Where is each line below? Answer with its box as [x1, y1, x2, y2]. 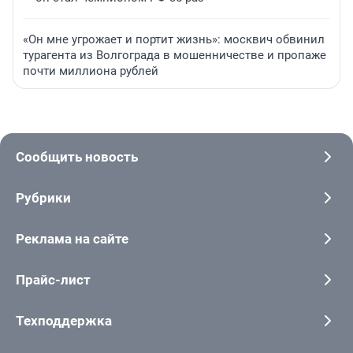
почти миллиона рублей [23, 64, 158, 79]
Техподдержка [16, 313, 112, 329]
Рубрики [16, 190, 71, 206]
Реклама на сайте [16, 231, 128, 247]
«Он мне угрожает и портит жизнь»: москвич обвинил [23, 32, 325, 47]
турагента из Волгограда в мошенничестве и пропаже [23, 48, 326, 63]
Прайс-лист [16, 272, 91, 288]
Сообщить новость [16, 149, 138, 165]
